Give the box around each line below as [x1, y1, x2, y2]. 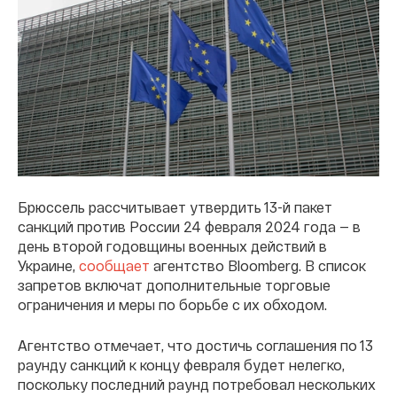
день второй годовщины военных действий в [18, 237, 327, 254]
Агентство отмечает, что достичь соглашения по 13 [18, 336, 373, 354]
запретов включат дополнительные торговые [18, 276, 331, 293]
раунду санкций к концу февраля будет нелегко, [18, 355, 345, 373]
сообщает [79, 256, 150, 274]
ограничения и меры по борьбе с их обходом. [18, 295, 327, 313]
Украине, [18, 256, 79, 274]
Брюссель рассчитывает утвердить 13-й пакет [18, 198, 332, 215]
